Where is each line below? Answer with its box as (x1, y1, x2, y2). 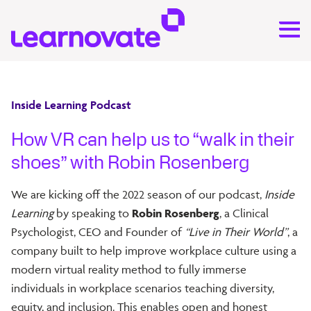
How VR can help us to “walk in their (11, 128, 294, 151)
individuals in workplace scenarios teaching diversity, (11, 280, 274, 295)
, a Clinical (219, 205, 269, 220)
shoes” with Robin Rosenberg (11, 151, 250, 174)
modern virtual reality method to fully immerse (11, 262, 246, 276)
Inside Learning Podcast (11, 97, 131, 112)
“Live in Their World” (185, 224, 287, 239)
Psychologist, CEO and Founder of (11, 224, 185, 239)
